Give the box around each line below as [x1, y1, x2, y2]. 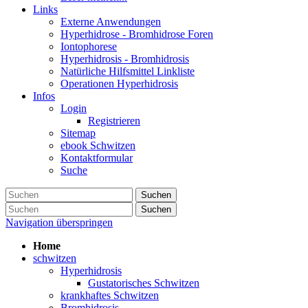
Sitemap [60, 126, 96, 139]
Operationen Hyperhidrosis [60, 77, 178, 89]
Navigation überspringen [5, 216, 113, 228]
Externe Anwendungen [60, 15, 161, 27]
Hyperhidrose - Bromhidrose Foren [60, 27, 213, 40]
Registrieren [88, 114, 140, 126]
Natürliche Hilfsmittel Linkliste [60, 65, 195, 77]
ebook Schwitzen [60, 139, 135, 151]
